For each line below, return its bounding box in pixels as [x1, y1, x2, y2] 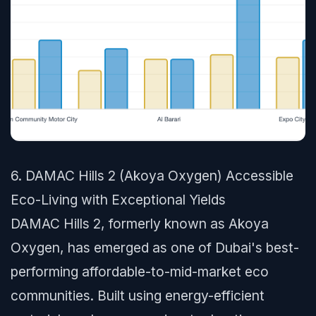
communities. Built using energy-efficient [11, 287, 265, 304]
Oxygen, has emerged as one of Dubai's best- [11, 239, 299, 256]
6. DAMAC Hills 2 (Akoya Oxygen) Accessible [11, 167, 293, 184]
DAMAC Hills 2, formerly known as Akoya [11, 215, 269, 232]
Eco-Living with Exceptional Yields [11, 191, 226, 208]
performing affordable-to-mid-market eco [11, 263, 269, 280]
